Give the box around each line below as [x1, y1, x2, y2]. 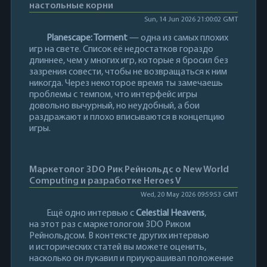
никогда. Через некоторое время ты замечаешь [29, 78, 223, 88]
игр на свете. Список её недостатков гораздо [29, 44, 213, 54]
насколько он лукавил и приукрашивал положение [29, 253, 234, 263]
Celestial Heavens [135, 208, 204, 218]
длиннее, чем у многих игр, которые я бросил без [29, 55, 228, 66]
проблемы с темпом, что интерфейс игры [29, 89, 197, 100]
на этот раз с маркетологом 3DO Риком [29, 219, 191, 229]
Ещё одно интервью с [46, 208, 136, 218]
